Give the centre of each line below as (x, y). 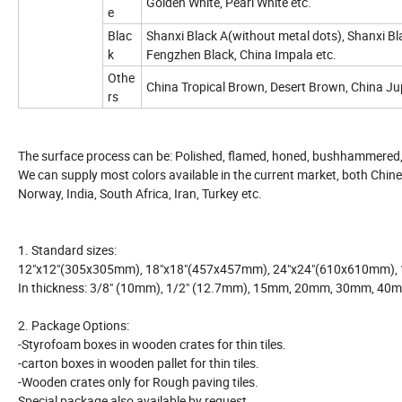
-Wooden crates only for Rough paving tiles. (138, 381)
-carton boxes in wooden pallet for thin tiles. (139, 363)
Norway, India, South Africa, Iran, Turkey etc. (140, 193)
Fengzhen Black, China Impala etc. (241, 54)
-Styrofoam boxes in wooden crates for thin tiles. (152, 344)
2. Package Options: (74, 325)
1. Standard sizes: (67, 249)
